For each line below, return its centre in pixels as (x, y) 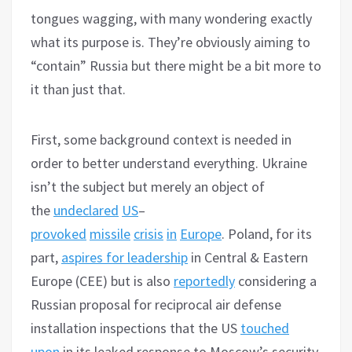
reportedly (204, 280)
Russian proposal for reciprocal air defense (156, 304)
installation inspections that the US (136, 328)
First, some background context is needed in (161, 139)
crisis (148, 233)
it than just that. (78, 89)
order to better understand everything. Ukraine (169, 163)
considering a (276, 280)
